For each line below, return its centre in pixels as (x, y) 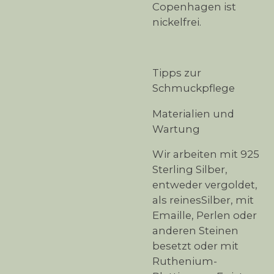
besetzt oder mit (195, 246)
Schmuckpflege (194, 88)
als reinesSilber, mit (203, 200)
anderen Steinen (195, 231)
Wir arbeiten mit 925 (206, 154)
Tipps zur (177, 73)
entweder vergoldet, (205, 185)
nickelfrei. (177, 22)
